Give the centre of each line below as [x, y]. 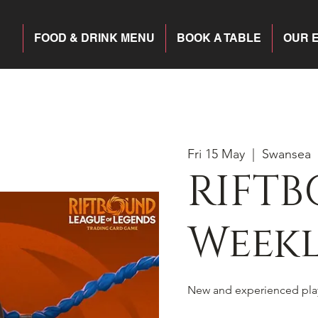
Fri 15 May [216, 154]
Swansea [286, 154]
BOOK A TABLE [219, 38]
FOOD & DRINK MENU [94, 38]
